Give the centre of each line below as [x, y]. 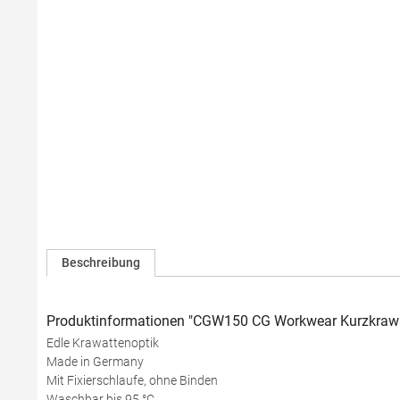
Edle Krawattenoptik [103, 343]
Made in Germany [95, 362]
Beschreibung [101, 262]
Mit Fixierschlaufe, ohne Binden [132, 380]
